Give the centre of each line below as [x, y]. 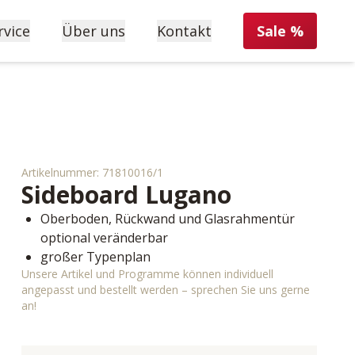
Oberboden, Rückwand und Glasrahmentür [167, 219]
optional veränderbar [104, 238]
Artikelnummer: [61, 172]
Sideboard [80, 195]
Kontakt [184, 31]
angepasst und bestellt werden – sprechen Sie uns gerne [165, 290]
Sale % [280, 31]
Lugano [188, 195]
